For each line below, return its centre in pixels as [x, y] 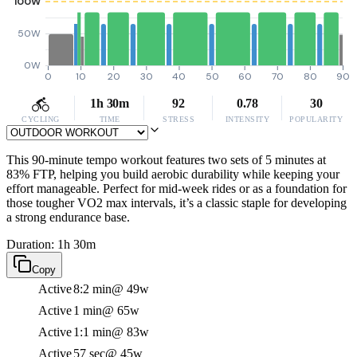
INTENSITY [247, 119]
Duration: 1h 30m [51, 244]
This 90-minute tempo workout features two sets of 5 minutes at [166, 160]
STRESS [178, 119]
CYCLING [41, 119]
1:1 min [92, 332]
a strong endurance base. [68, 217]
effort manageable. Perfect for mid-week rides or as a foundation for [177, 188]
